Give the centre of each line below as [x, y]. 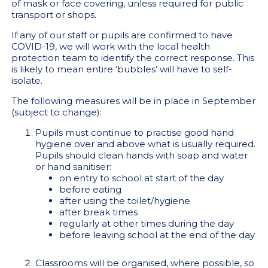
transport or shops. [54, 15]
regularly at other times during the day [146, 223]
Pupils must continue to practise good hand [134, 133]
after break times [98, 212]
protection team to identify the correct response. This [133, 58]
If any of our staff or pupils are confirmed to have [122, 35]
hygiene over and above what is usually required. [145, 144]
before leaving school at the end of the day [157, 235]
